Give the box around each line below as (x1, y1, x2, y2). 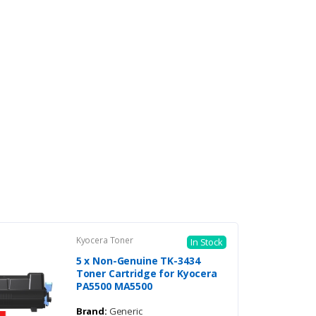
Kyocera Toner (75, 234, 133, 247)
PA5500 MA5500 (75, 279, 152, 293)
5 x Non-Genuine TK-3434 (75, 254, 200, 268)
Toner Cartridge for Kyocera (75, 267, 217, 281)
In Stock (190, 236, 223, 249)
